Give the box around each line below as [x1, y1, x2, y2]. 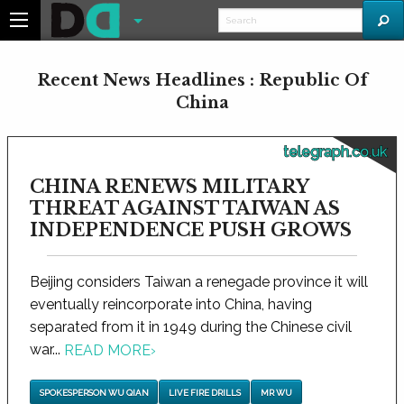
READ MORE [64, 342, 151, 360]
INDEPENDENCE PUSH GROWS [30, 219, 352, 241]
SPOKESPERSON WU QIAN [39, 387, 149, 398]
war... [30, 341, 64, 358]
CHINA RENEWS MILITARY [30, 176, 308, 197]
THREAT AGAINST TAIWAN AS [30, 197, 340, 219]
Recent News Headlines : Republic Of [36, 70, 368, 90]
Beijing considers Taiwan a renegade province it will [30, 273, 368, 290]
